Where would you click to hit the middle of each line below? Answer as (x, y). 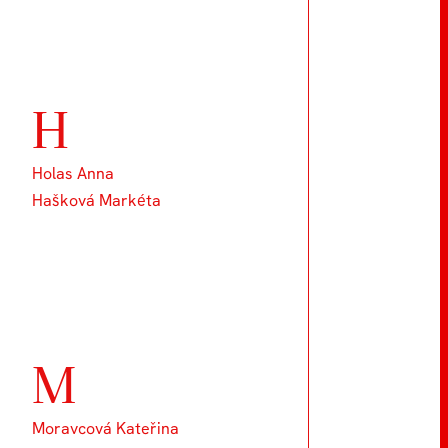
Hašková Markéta (96, 200)
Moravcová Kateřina (105, 428)
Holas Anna (72, 173)
